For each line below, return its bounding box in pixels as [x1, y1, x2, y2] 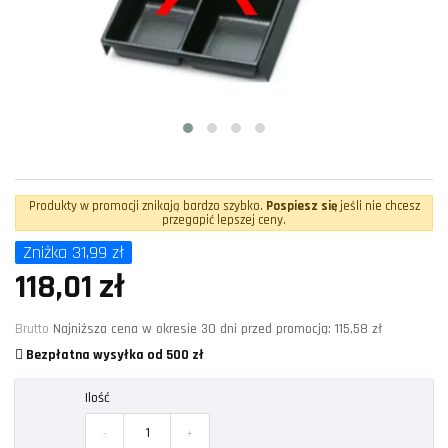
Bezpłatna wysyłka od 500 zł [23, 346, 204, 365]
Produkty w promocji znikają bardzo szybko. [28, 198, 266, 215]
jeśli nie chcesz [336, 198, 420, 215]
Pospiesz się [265, 198, 337, 215]
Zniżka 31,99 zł [23, 241, 124, 265]
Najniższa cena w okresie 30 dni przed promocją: [53, 320, 335, 339]
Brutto [15, 320, 53, 339]
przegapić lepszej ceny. [162, 212, 286, 229]
